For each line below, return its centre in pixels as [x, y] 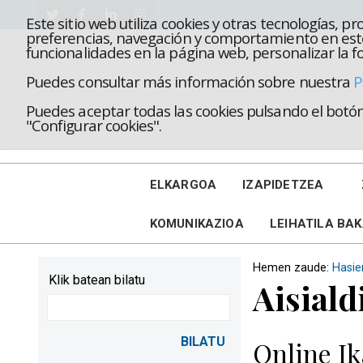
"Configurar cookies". [94, 125]
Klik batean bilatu [97, 280]
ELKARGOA [183, 185]
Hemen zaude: [293, 268]
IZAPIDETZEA [283, 185]
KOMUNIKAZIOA [196, 224]
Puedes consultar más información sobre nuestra [190, 81]
